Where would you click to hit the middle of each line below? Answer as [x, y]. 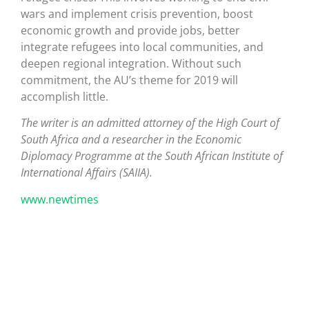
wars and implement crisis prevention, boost [137, 14]
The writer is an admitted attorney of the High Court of [150, 123]
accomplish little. [64, 97]
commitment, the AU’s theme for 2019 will [129, 80]
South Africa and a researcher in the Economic [131, 140]
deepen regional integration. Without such [131, 64]
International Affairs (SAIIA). [87, 173]
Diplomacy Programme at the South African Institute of [152, 156]
